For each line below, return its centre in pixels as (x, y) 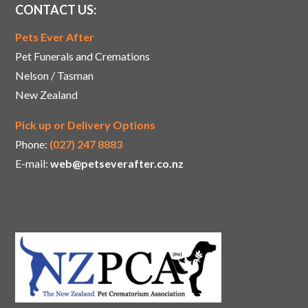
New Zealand (47, 95)
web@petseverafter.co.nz (117, 164)
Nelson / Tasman (55, 76)
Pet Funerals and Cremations (83, 56)
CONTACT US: (56, 10)
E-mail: (33, 164)
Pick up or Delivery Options (86, 125)
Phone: (32, 144)
